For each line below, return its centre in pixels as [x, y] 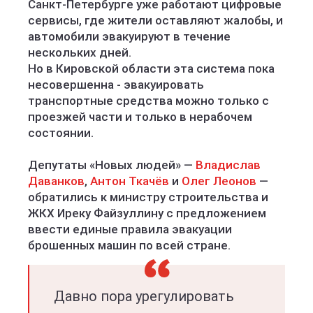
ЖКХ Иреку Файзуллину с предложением [147, 213]
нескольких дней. [80, 52]
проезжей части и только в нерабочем [140, 117]
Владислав [228, 165]
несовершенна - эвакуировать [116, 85]
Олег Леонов [219, 181]
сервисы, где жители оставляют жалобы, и [155, 20]
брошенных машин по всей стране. [129, 245]
